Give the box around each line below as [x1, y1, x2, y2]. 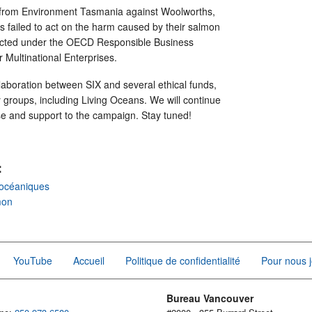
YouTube [13, 253, 52, 267]
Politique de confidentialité [125, 253, 240, 267]
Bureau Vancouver [166, 290, 253, 305]
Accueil [73, 253, 104, 267]
